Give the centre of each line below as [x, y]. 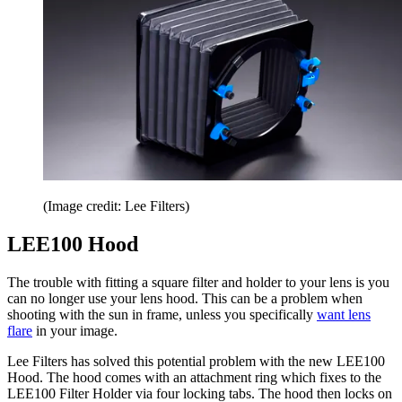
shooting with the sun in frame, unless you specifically [162, 314]
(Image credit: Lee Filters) [116, 205]
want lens [344, 314]
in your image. [75, 330]
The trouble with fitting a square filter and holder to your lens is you [198, 282]
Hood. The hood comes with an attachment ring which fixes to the [194, 377]
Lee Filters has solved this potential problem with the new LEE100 [196, 361]
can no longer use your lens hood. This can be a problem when [185, 298]
